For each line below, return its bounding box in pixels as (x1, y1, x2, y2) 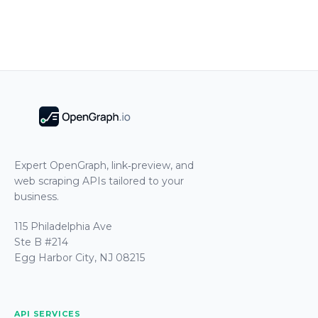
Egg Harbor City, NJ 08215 (14, 251, 145, 264)
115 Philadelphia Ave (14, 219, 112, 233)
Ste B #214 (14, 235, 68, 248)
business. (14, 190, 59, 203)
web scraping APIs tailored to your (14, 174, 184, 187)
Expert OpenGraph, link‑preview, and (14, 158, 194, 172)
